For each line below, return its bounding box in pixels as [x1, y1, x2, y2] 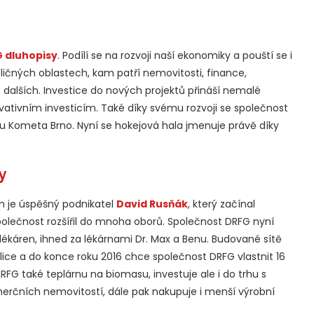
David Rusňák [116, 197, 188, 212]
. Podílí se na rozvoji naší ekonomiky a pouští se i [57, 48, 292, 63]
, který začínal [188, 197, 255, 212]
